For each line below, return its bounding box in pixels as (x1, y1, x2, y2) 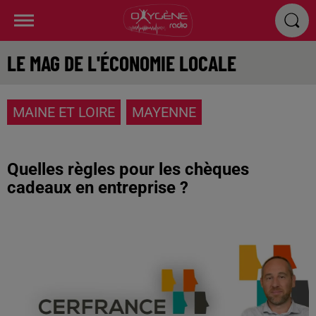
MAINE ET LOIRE (13, 104, 115, 121)
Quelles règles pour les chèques (7, 159, 249, 179)
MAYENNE (132, 104, 196, 121)
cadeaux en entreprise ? (7, 178, 188, 197)
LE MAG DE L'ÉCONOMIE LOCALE (7, 50, 236, 75)
